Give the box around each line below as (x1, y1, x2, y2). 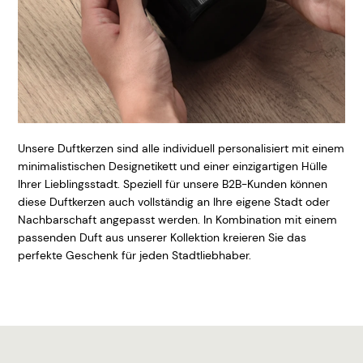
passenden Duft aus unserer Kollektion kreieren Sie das (18, 229, 306, 245)
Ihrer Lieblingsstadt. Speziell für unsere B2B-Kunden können (18, 176, 327, 191)
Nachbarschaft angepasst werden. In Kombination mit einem (18, 211, 337, 227)
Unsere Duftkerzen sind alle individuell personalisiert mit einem (18, 140, 344, 156)
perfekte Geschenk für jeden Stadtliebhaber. (18, 247, 251, 263)
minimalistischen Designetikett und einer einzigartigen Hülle (18, 158, 327, 173)
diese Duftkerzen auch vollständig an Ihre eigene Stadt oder (18, 194, 330, 209)
